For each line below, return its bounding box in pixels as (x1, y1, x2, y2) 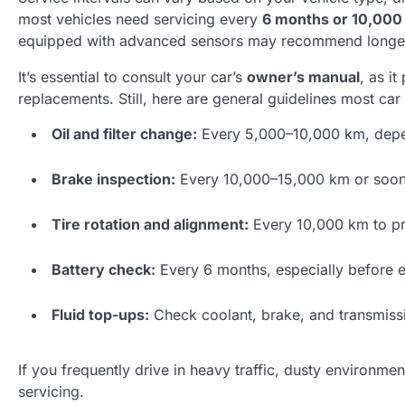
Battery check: (52, 260, 155, 279)
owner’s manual (247, 68, 360, 87)
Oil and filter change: (52, 125, 197, 144)
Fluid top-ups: (52, 306, 149, 325)
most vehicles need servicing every (18, 10, 262, 29)
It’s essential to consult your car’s (18, 68, 247, 87)
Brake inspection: (52, 170, 175, 189)
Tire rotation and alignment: (52, 215, 249, 234)
